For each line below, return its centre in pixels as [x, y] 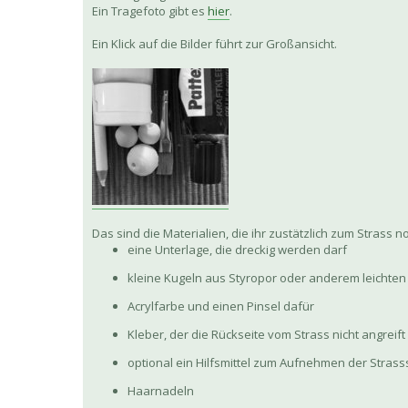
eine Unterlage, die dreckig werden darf [237, 250]
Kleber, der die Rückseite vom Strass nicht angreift [266, 335]
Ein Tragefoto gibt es [150, 11]
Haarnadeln [161, 391]
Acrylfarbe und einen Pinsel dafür [221, 306]
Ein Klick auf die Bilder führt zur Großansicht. [214, 44]
